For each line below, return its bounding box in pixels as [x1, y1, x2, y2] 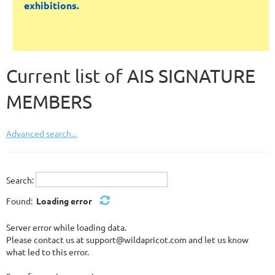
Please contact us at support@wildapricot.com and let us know [6, 234, 249, 246]
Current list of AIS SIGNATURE [6, 65, 255, 87]
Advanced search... [6, 128, 77, 139]
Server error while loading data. [6, 222, 126, 233]
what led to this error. [6, 246, 89, 258]
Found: [6, 195, 36, 207]
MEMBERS [6, 91, 96, 113]
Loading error [36, 195, 94, 207]
